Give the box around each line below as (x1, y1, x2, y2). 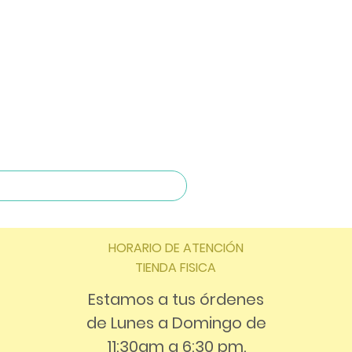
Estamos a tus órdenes (88, 288, 265, 310)
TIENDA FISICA (135, 258, 217, 277)
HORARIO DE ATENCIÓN (108, 238, 244, 257)
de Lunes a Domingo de (86, 311, 266, 334)
